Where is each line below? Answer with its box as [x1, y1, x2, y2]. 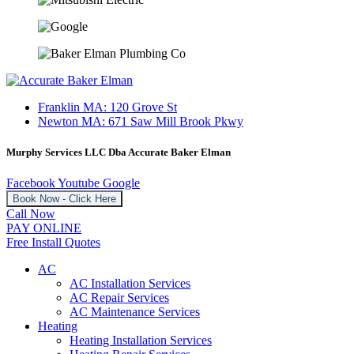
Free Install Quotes [6, 235, 100, 249]
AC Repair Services [70, 290, 169, 304]
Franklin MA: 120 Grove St [38, 100, 177, 114]
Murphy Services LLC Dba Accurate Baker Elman [6, 145, 231, 158]
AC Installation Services [70, 276, 190, 290]
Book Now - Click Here [13, 192, 116, 205]
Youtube [58, 175, 100, 190]
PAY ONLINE [6, 220, 81, 235]
